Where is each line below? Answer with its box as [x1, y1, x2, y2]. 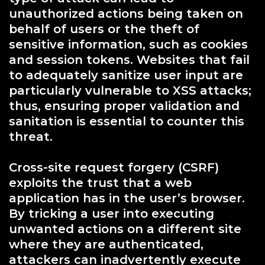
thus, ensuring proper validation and [9, 98, 240, 113]
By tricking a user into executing [9, 206, 214, 221]
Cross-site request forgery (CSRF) [9, 160, 219, 174]
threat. [9, 129, 53, 144]
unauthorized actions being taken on [9, 6, 243, 21]
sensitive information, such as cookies [9, 37, 248, 51]
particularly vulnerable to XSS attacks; [9, 83, 251, 98]
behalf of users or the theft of [9, 21, 199, 36]
